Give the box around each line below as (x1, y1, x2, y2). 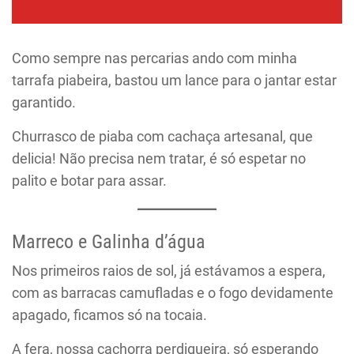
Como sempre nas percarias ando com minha (12, 50, 297, 67)
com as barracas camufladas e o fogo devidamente (12, 284, 333, 302)
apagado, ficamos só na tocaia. (12, 307, 207, 324)
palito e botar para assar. (12, 172, 167, 190)
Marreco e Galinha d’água (12, 231, 205, 254)
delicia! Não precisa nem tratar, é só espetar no (12, 150, 306, 168)
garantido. (12, 94, 76, 111)
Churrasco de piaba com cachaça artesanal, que (12, 128, 313, 145)
